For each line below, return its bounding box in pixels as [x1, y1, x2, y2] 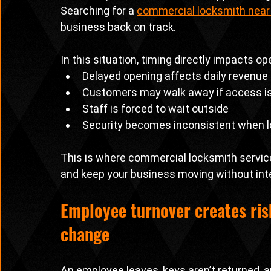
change [60, 221, 109, 247]
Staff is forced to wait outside [82, 102, 229, 116]
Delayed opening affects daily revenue [82, 70, 268, 83]
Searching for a [60, 4, 137, 18]
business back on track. [60, 21, 176, 34]
